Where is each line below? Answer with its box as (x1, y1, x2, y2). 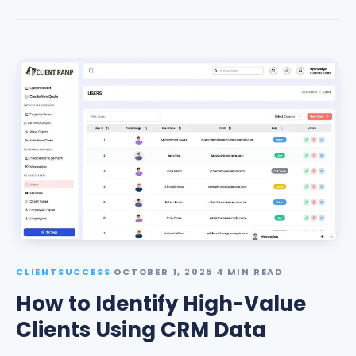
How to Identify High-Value (16, 289, 306, 318)
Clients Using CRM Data (16, 315, 266, 344)
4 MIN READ (216, 265, 284, 278)
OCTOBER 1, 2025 (114, 265, 214, 278)
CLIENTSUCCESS (16, 265, 111, 278)
